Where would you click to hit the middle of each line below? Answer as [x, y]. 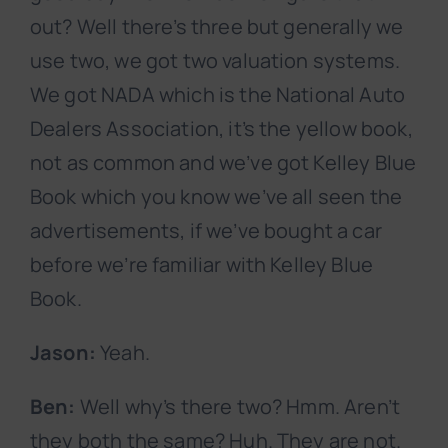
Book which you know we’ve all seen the [216, 197]
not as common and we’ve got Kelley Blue [223, 163]
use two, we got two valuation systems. [215, 61]
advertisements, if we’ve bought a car [206, 231]
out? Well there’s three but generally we [217, 27]
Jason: [63, 353]
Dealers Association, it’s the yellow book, [221, 129]
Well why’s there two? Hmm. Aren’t [238, 407]
